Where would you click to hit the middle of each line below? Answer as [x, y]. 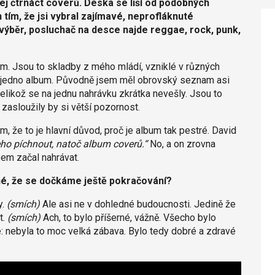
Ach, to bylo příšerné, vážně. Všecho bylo [128, 217]
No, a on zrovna [181, 144]
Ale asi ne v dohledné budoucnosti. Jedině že [137, 204]
